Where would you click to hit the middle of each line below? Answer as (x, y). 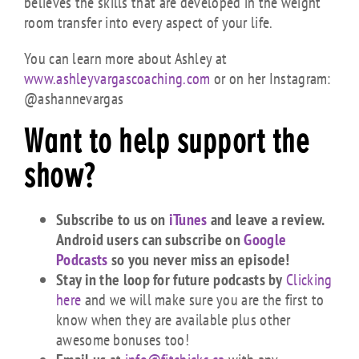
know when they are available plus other (173, 320)
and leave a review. (266, 220)
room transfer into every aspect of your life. (149, 23)
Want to (71, 143)
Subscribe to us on (113, 220)
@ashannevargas (74, 99)
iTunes (188, 220)
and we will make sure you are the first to (203, 300)
